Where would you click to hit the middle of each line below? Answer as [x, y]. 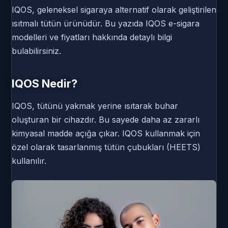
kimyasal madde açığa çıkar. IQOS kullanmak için [106, 133]
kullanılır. [29, 161]
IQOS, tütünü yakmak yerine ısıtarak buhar [95, 106]
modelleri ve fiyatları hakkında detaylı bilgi [92, 37]
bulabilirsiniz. [36, 51]
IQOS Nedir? [45, 83]
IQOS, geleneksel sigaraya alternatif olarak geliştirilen [114, 10]
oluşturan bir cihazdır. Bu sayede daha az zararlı [106, 120]
